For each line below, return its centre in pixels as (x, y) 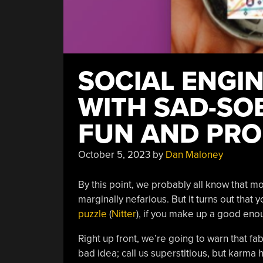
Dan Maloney (194, 155)
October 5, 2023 (114, 155)
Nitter (124, 214)
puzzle (92, 214)
